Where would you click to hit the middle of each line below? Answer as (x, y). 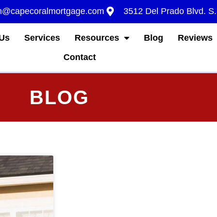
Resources (97, 38)
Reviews (195, 38)
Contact (79, 57)
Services (42, 38)
